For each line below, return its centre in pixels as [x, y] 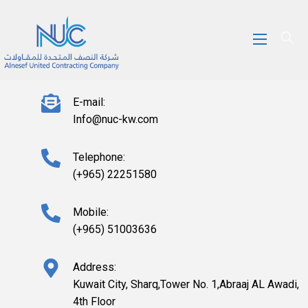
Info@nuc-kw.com [115, 119]
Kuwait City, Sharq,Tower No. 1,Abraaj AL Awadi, [186, 284]
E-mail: [89, 102]
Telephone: [99, 157]
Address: [95, 267]
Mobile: [91, 212]
